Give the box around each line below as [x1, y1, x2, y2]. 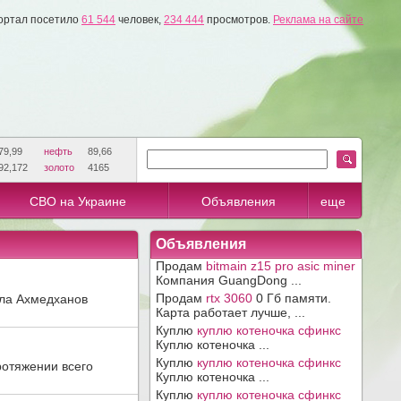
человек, [115, 13, 164, 26]
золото [40, 162, 77, 173]
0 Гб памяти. [252, 291, 331, 305]
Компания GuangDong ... [156, 273, 302, 287]
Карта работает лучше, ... [156, 305, 305, 320]
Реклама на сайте [273, 13, 363, 26]
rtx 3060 [206, 291, 252, 305]
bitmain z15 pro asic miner [206, 259, 355, 273]
